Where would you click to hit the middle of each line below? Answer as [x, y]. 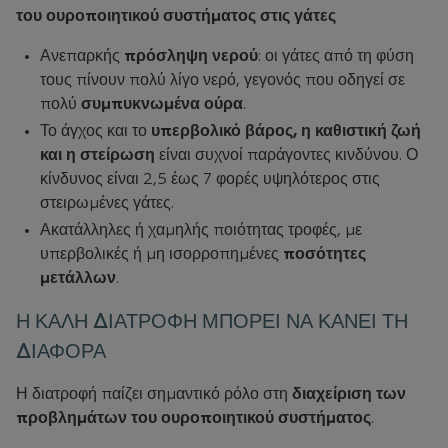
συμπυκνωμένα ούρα [162, 105]
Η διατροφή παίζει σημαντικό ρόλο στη [154, 395]
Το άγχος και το [95, 132]
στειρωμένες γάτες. [107, 204]
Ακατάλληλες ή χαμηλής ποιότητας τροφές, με [201, 231]
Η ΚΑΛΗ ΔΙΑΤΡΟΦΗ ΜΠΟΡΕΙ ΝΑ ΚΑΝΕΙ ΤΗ [212, 322]
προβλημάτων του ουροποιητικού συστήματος [193, 419]
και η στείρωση [97, 156]
